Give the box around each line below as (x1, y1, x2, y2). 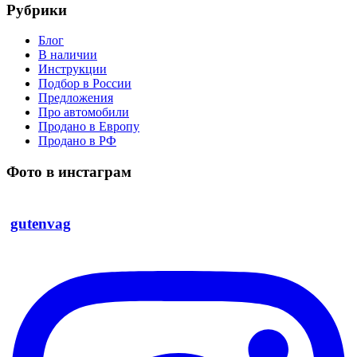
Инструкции (38, 62, 107, 76)
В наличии (38, 48, 97, 62)
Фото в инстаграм (6, 163, 131, 181)
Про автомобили (38, 105, 129, 120)
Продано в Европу (38, 120, 139, 134)
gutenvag (10, 214, 71, 232)
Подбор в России (38, 76, 131, 91)
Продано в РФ (38, 134, 116, 148)
